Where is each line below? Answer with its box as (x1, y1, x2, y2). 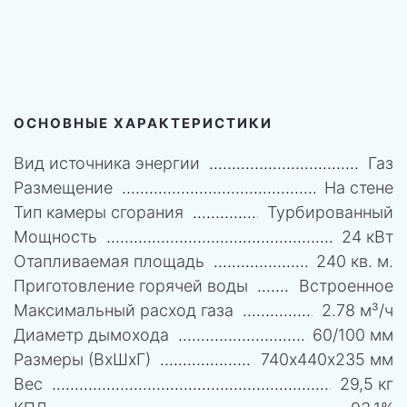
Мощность (14, 226, 97, 246)
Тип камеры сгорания (14, 202, 184, 222)
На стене (324, 177, 393, 197)
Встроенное (299, 275, 393, 295)
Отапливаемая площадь (14, 251, 204, 271)
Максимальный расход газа (14, 300, 233, 320)
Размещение (14, 177, 113, 197)
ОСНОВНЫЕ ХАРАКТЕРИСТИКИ (14, 114, 273, 132)
